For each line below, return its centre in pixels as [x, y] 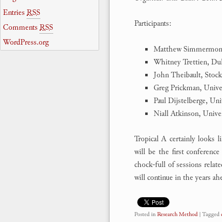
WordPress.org [26, 42]
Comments [21, 27]
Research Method [177, 215]
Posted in [145, 215]
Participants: [153, 24]
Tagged [211, 215]
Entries [15, 12]
